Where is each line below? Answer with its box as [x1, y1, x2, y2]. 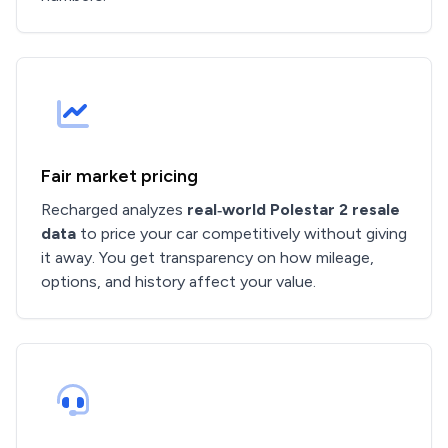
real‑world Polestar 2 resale [187, 200, 400, 219]
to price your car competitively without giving [76, 224, 407, 243]
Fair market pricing [41, 165, 198, 187]
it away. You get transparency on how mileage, [41, 248, 374, 267]
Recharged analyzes [41, 200, 187, 219]
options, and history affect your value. [41, 272, 316, 291]
